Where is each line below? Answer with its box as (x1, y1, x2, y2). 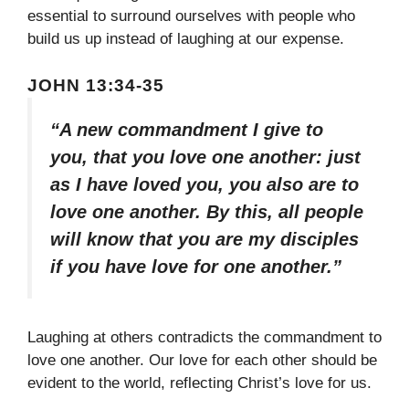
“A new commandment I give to (50, 119, 323, 140)
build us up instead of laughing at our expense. (27, 30, 344, 48)
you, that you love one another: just (50, 146, 361, 167)
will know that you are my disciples (50, 228, 359, 249)
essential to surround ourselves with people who (27, 7, 355, 26)
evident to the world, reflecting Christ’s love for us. (27, 374, 372, 393)
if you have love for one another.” (50, 256, 341, 277)
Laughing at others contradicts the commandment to (27, 329, 382, 347)
